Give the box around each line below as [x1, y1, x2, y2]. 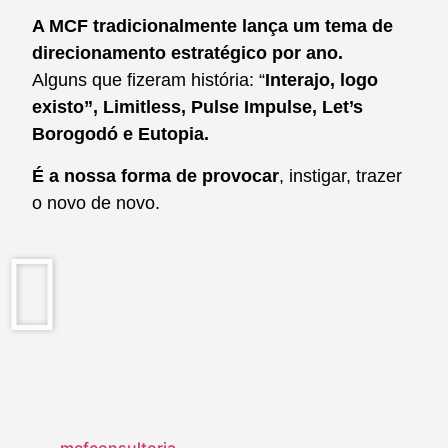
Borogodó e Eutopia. [32, 124, 209, 145]
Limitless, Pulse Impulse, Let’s [103, 97, 363, 118]
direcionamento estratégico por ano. [32, 43, 343, 64]
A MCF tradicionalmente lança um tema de [32, 16, 393, 37]
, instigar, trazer [279, 165, 402, 186]
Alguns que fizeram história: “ [32, 70, 265, 91]
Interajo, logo [265, 70, 378, 91]
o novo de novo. [32, 192, 160, 213]
